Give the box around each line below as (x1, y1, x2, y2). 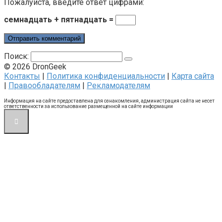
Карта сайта (171, 71, 214, 81)
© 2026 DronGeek (4, 62, 66, 72)
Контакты (4, 71, 40, 81)
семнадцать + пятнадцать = (4, 15, 115, 25)
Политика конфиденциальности (47, 71, 165, 81)
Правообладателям (8, 81, 80, 91)
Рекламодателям (87, 81, 150, 91)
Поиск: (4, 52, 31, 61)
